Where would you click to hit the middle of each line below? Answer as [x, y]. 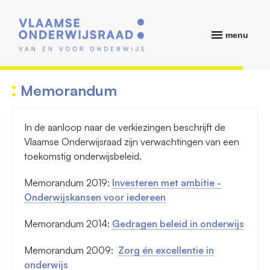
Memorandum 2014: [68, 224]
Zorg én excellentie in [166, 250]
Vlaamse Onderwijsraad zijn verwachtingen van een [132, 142]
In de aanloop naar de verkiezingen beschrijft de [125, 127]
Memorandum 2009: [71, 250]
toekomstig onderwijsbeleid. [83, 156]
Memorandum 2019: [68, 183]
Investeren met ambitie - [167, 183]
